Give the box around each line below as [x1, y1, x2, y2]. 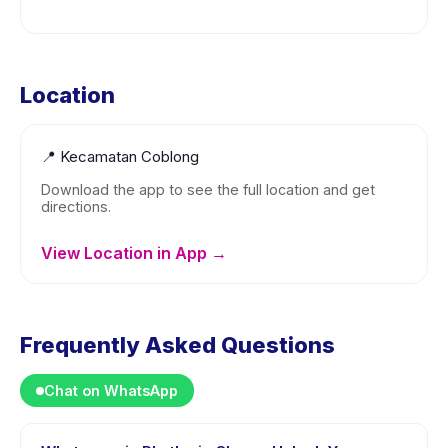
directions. [41, 198, 111, 215]
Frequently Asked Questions [20, 332, 335, 358]
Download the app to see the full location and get [41, 181, 375, 198]
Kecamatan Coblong [60, 147, 199, 166]
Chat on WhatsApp [44, 382, 178, 399]
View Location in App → [41, 243, 227, 263]
